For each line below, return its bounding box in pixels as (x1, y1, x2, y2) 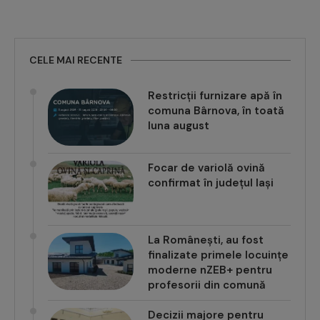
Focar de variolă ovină (148, 161, 265, 176)
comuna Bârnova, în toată (148, 104, 284, 119)
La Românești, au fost (148, 233, 264, 248)
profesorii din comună (148, 278, 266, 293)
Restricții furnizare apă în (148, 89, 282, 104)
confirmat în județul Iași (148, 176, 274, 191)
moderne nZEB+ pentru (148, 263, 272, 278)
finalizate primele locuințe (148, 248, 289, 263)
